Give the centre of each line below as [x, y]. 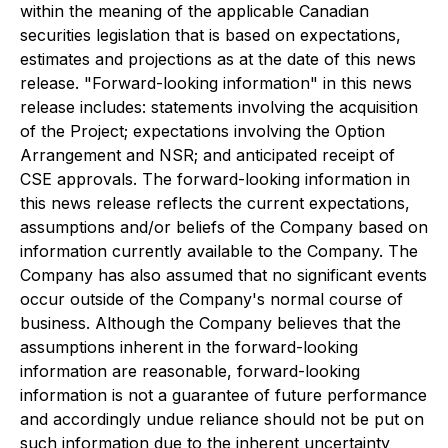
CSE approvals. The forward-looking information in [215, 178]
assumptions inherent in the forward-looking [189, 346]
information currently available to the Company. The [219, 250]
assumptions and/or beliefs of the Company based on [224, 226]
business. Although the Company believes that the [210, 322]
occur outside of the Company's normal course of [211, 298]
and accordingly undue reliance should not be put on [222, 418]
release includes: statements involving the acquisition [219, 106]
